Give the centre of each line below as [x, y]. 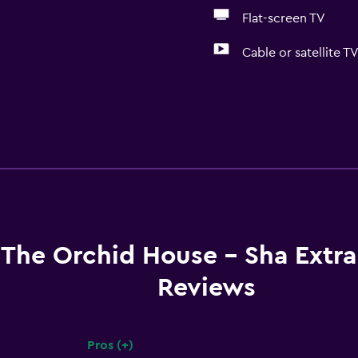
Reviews [207, 288]
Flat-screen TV [283, 18]
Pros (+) [110, 345]
